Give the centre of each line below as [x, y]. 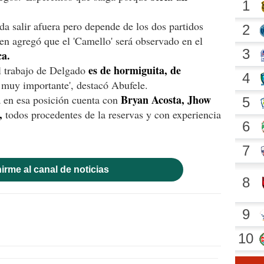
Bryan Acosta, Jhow [166, 99]
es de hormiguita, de [135, 70]
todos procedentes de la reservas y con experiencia [112, 114]
